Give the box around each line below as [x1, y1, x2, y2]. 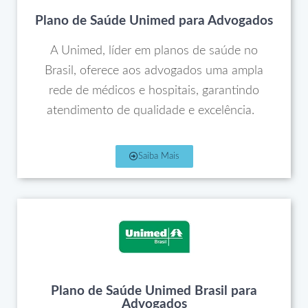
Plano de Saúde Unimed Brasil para [51, 284, 257, 298]
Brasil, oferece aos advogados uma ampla [45, 64, 263, 77]
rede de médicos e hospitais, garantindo [49, 84, 259, 97]
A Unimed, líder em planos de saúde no [50, 44, 258, 57]
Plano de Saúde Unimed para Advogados [35, 14, 273, 27]
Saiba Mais [137, 151, 179, 161]
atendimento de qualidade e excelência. [47, 104, 261, 117]
